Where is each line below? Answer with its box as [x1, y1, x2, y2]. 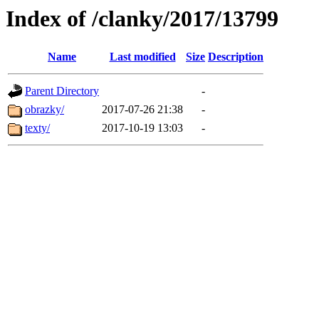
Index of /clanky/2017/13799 [6, 6, 278, 31]
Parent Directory [25, 85, 99, 98]
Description [208, 51, 263, 63]
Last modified [109, 51, 176, 63]
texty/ [25, 122, 50, 135]
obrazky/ [25, 103, 64, 116]
